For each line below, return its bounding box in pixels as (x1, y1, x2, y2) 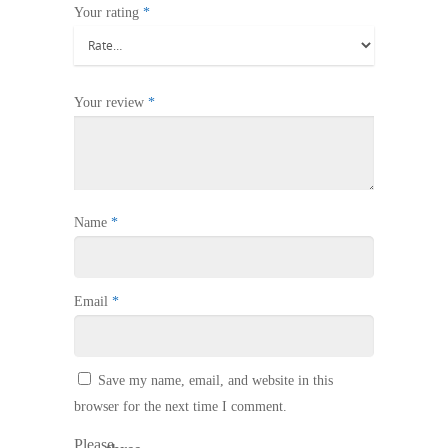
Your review (74, 94, 148, 110)
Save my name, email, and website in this (98, 372, 333, 388)
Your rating (74, 4, 143, 20)
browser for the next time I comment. (74, 398, 287, 414)
